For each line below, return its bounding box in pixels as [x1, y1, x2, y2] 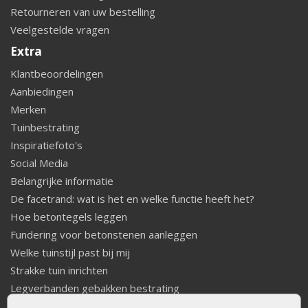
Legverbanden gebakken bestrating [10, 280, 179, 295]
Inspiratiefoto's [10, 137, 82, 152]
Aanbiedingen [10, 84, 74, 98]
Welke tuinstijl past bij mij [10, 245, 130, 259]
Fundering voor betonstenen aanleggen [10, 227, 197, 241]
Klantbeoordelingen [10, 66, 103, 80]
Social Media [10, 155, 68, 170]
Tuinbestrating [10, 120, 80, 134]
